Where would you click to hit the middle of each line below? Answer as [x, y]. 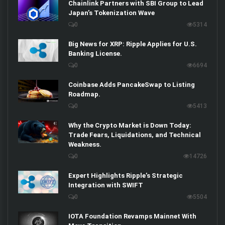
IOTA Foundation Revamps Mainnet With [132, 216]
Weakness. [85, 145]
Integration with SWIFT [106, 185]
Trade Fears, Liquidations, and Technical [135, 135]
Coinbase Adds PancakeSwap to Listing [132, 85]
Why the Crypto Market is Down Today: [130, 126]
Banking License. [95, 54]
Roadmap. [84, 94]
